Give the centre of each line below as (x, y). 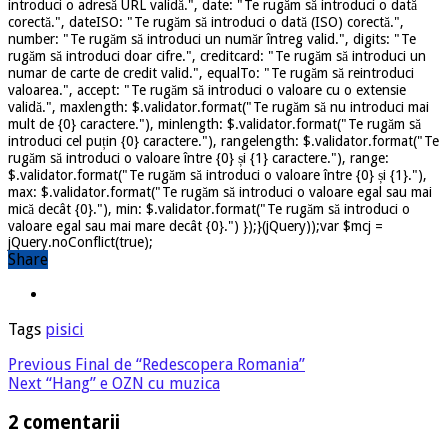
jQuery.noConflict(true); (80, 241)
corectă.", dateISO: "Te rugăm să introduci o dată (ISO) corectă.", (206, 21)
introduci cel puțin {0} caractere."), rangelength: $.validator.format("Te (223, 140)
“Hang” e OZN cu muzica (131, 383)
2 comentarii (64, 422)
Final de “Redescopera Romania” (188, 364)
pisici (64, 329)
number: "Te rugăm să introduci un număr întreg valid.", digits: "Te (212, 38)
